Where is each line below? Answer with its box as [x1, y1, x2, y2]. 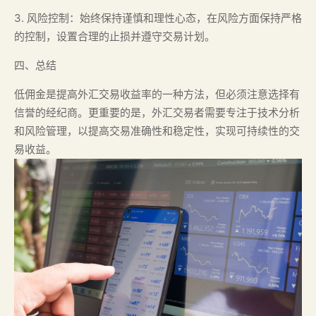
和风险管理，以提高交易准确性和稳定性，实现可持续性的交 [14, 124, 300, 138]
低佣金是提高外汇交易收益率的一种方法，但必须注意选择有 [14, 87, 300, 101]
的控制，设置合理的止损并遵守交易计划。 [14, 30, 215, 43]
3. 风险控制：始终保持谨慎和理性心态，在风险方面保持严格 [14, 11, 302, 25]
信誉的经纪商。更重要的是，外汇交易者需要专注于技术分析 [14, 106, 300, 119]
